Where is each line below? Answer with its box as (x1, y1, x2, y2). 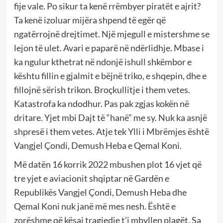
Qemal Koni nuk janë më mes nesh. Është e (13, 200, 176, 212)
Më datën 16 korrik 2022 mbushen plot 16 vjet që (13, 158, 202, 170)
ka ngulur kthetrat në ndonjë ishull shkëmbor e (13, 56, 192, 67)
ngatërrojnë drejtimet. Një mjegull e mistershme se (13, 28, 210, 39)
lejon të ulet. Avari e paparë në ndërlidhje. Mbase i (13, 42, 204, 53)
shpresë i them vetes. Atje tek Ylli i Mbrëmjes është (13, 125, 209, 137)
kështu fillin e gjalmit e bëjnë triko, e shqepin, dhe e (13, 70, 207, 81)
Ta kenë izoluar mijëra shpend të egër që (13, 14, 166, 25)
